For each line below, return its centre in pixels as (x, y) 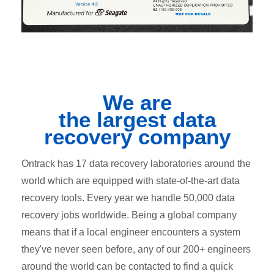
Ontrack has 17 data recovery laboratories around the (136, 163)
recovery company (137, 136)
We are (137, 102)
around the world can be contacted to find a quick (127, 266)
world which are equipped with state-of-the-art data (131, 180)
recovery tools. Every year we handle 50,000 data (128, 198)
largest (131, 119)
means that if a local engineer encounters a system (131, 232)
